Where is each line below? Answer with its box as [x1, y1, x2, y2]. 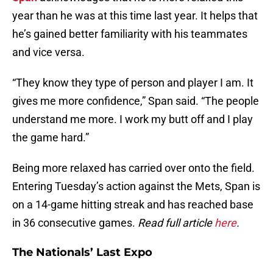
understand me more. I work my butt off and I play [12, 113, 253, 126]
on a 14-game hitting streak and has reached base [12, 198, 253, 211]
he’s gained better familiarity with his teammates [12, 27, 247, 41]
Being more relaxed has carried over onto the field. [12, 161, 255, 175]
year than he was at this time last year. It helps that [12, 9, 258, 23]
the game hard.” [12, 131, 89, 144]
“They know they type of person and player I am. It [12, 76, 253, 90]
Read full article [138, 216, 214, 230]
